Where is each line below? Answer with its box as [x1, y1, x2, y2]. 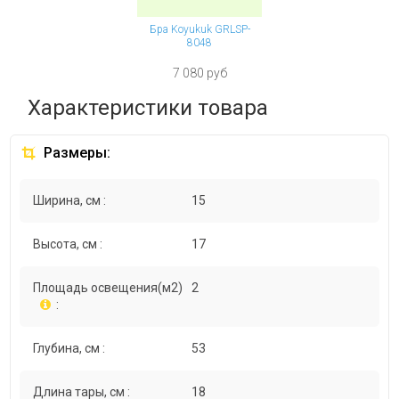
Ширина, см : [33, 193, 107, 208]
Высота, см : [33, 237, 103, 252]
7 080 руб [172, 66, 227, 81]
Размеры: [40, 144, 111, 162]
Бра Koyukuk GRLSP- [149, 23, 250, 37]
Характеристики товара [28, 95, 269, 121]
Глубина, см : [33, 341, 106, 356]
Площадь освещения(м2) [33, 281, 183, 296]
